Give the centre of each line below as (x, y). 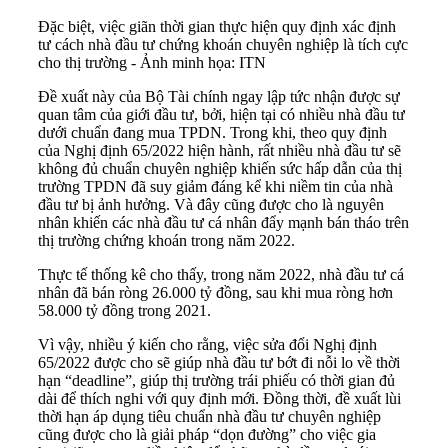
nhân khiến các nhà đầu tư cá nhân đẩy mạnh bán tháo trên (223, 223)
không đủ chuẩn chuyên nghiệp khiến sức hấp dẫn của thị (220, 169)
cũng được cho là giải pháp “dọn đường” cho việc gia (207, 435)
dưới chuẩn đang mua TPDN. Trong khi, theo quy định (212, 133)
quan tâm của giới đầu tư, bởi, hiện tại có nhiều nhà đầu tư (221, 115)
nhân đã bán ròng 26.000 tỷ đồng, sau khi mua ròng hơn (215, 293)
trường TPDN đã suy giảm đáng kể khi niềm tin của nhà (215, 187)
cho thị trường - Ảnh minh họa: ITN (152, 63)
